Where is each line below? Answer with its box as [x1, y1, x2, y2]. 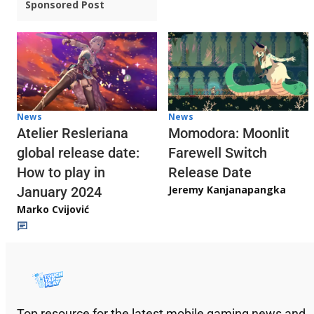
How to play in [17, 164, 105, 182]
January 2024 [17, 184, 102, 201]
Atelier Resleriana [17, 125, 128, 142]
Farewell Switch [168, 144, 267, 162]
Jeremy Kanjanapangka [168, 183, 286, 197]
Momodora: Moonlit [168, 125, 289, 142]
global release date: [17, 144, 139, 162]
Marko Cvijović [17, 203, 89, 217]
